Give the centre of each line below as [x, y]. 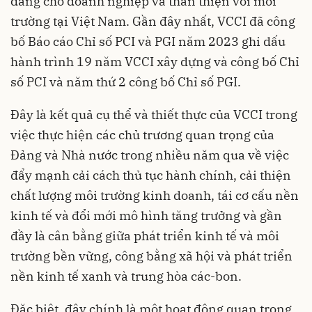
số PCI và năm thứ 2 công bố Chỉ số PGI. [126, 81]
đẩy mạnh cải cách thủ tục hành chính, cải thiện [151, 175]
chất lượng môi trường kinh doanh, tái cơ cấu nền [155, 195]
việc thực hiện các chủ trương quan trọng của [142, 134]
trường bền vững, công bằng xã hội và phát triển [151, 256]
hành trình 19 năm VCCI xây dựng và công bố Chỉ [155, 61]
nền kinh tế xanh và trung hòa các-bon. [126, 276]
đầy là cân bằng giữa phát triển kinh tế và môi [145, 235]
